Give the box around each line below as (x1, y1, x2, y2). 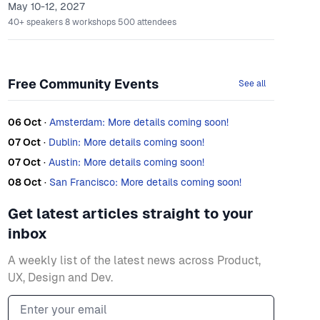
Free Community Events (7, 76, 159, 91)
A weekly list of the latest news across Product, (7, 254, 261, 267)
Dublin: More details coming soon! (48, 136, 204, 148)
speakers (26, 17, 65, 27)
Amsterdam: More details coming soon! (49, 116, 229, 128)
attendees (136, 17, 176, 27)
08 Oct (7, 176, 41, 188)
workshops (71, 17, 118, 27)
